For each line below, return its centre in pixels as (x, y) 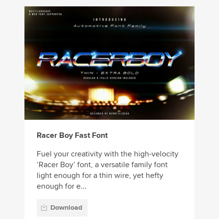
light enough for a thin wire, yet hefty (100, 176)
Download (66, 207)
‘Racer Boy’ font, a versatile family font (102, 165)
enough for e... (62, 186)
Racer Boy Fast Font (72, 136)
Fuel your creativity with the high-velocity (108, 154)
